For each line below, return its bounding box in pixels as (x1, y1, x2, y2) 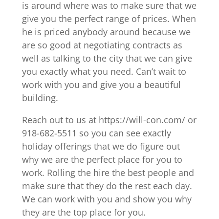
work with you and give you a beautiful (22, 78, 181, 90)
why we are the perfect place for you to (22, 153, 182, 165)
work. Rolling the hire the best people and (22, 166, 194, 178)
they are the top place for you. (22, 206, 146, 218)
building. (22, 91, 58, 104)
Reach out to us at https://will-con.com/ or (22, 113, 197, 126)
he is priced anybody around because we (22, 25, 191, 38)
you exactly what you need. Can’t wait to (22, 65, 186, 77)
